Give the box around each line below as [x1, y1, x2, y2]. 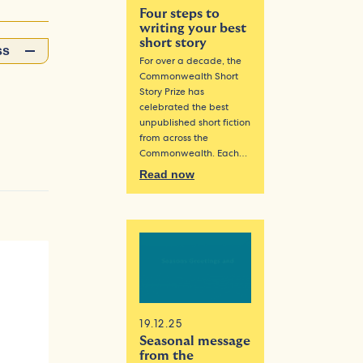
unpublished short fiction [139, 116, 251, 130]
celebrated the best [139, 100, 229, 114]
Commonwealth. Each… [139, 147, 248, 160]
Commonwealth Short [139, 70, 239, 83]
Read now [139, 168, 195, 181]
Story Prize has [139, 85, 205, 99]
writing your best [139, 22, 247, 36]
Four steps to [139, 7, 220, 21]
